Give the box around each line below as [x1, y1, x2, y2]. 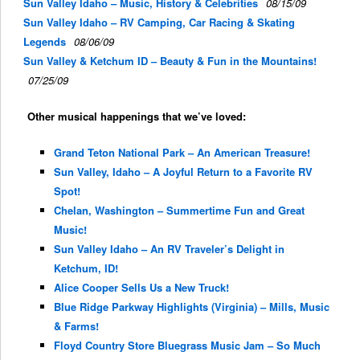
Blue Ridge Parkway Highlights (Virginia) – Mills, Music [53, 299, 329, 315]
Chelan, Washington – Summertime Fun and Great [53, 202, 305, 219]
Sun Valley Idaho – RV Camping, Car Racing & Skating [22, 14, 295, 30]
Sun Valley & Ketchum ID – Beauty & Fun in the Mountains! [22, 52, 317, 68]
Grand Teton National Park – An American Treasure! [53, 145, 310, 161]
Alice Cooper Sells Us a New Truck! [53, 280, 229, 296]
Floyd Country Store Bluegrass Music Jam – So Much [53, 337, 321, 354]
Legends [22, 33, 66, 49]
